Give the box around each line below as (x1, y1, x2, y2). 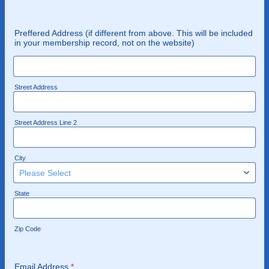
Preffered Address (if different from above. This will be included (14, 28, 253, 38)
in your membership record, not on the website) (14, 38, 195, 47)
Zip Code (14, 225, 41, 232)
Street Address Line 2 (14, 119, 77, 126)
